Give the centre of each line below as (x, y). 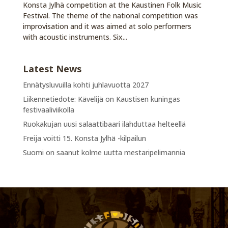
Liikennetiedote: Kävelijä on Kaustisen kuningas (101, 99)
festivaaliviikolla (48, 109)
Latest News (52, 68)
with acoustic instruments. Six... (75, 37)
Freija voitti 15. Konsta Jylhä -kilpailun (84, 138)
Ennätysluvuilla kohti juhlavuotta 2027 (85, 84)
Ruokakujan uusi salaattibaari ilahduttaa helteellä (104, 124)
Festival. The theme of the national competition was (110, 15)
